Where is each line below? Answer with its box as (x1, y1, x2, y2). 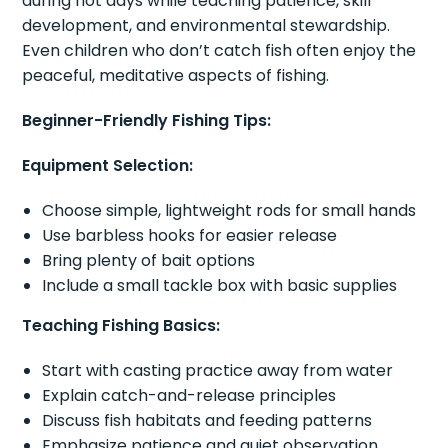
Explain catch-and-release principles (42, 383, 337, 407)
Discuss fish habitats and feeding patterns (42, 408, 373, 432)
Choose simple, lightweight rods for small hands (42, 198, 417, 222)
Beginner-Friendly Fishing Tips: (22, 108, 272, 132)
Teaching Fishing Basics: (22, 313, 221, 337)
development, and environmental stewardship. (22, 13, 391, 37)
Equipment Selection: (22, 153, 194, 177)
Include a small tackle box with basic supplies (42, 273, 398, 297)
